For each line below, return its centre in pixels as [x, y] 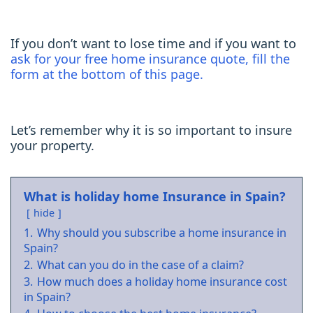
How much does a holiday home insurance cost [162, 282]
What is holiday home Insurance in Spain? [155, 197]
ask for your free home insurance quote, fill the [150, 59]
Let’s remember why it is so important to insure [151, 130]
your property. [52, 146]
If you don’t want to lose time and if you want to [153, 44]
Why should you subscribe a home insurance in [162, 233]
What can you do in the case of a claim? [140, 265]
